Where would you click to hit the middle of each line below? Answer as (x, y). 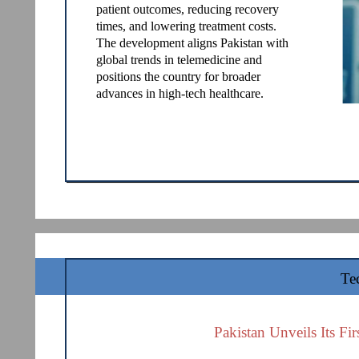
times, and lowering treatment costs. (186, 26)
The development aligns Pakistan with (192, 43)
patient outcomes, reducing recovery (188, 9)
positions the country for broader (178, 77)
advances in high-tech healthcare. (180, 93)
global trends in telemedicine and (179, 60)
